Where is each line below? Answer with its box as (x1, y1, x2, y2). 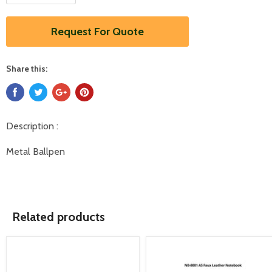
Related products (12, 209, 105, 224)
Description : (6, 120, 58, 132)
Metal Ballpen (6, 146, 65, 157)
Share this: (6, 63, 47, 74)
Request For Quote (51, 25, 144, 38)
